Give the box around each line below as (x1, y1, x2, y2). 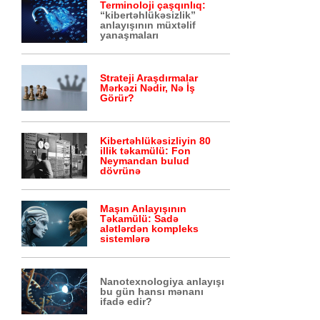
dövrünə (100, 165, 141, 176)
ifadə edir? (100, 296, 153, 307)
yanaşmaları (100, 29, 159, 41)
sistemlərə (100, 233, 151, 244)
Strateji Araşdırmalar (100, 72, 199, 84)
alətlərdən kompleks (100, 223, 199, 234)
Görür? (100, 92, 135, 104)
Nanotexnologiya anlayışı (100, 276, 225, 287)
